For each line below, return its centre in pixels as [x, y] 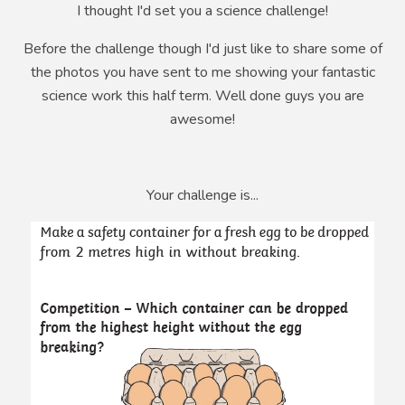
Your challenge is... [202, 196]
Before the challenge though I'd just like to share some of [202, 49]
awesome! [202, 120]
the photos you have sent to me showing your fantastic [202, 73]
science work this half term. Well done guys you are [202, 96]
